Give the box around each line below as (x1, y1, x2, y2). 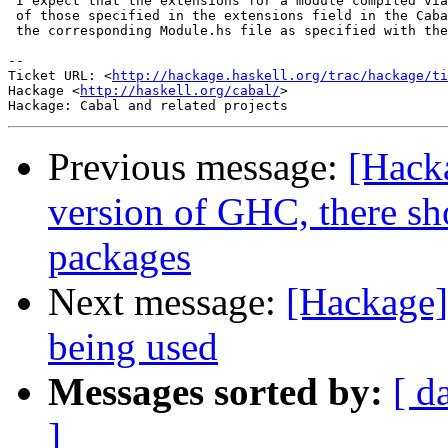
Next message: (48, 280, 286, 324)
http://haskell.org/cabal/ (80, 83, 280, 99)
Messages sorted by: (48, 370, 383, 414)
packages (48, 235, 191, 279)
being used (48, 325, 218, 369)
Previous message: (48, 145, 348, 189)
